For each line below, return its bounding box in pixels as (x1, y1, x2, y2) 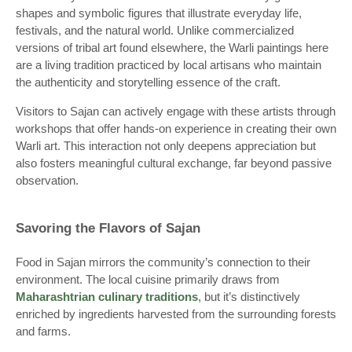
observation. (16, 174, 79, 188)
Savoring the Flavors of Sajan (16, 221, 200, 236)
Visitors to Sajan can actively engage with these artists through (16, 104, 335, 119)
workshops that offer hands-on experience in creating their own (16, 122, 336, 136)
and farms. (16, 324, 71, 339)
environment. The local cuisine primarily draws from (16, 273, 280, 287)
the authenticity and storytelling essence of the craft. (16, 75, 280, 90)
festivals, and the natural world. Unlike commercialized (16, 24, 294, 38)
